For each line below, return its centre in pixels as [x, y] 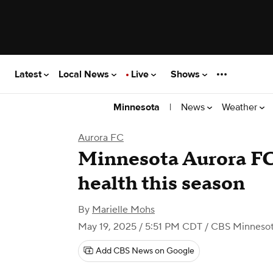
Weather [241, 107]
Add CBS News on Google [145, 251]
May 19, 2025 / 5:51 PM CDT [140, 227]
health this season [161, 184]
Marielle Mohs [123, 210]
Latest [29, 74]
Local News [85, 74]
